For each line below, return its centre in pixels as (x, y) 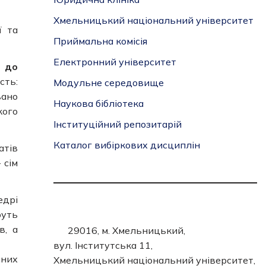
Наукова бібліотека (98, 103)
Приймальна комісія (100, 41)
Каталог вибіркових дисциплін (126, 145)
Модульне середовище (108, 83)
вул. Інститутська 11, (103, 245)
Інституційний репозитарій (117, 124)
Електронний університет (115, 62)
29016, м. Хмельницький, (126, 230)
